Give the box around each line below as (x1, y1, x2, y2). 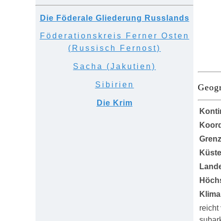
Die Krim (96, 99, 133, 107)
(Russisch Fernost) (68, 44, 161, 52)
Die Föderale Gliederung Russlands (39, 14, 189, 22)
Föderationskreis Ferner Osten (39, 32, 189, 40)
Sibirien (95, 80, 134, 89)
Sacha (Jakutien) (73, 62, 156, 71)
